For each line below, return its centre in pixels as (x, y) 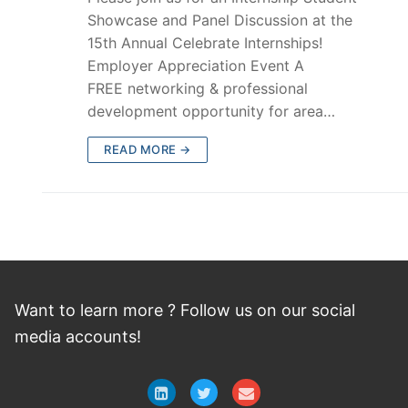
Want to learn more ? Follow (125, 310)
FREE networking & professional (198, 88)
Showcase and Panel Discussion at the (220, 20)
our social (318, 310)
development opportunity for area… (211, 111)
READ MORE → (148, 149)
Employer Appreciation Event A (196, 65)
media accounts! (78, 336)
